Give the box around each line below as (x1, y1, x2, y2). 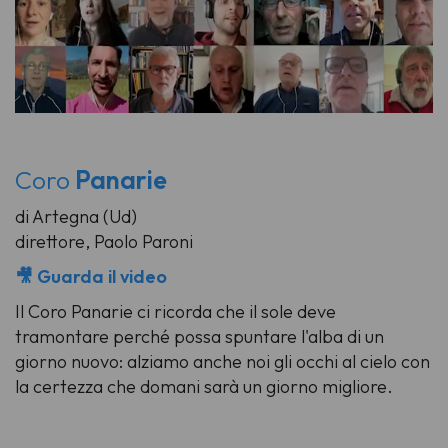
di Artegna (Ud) (15, 205, 137, 229)
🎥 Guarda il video (15, 265, 167, 289)
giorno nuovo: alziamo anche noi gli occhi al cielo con (15, 350, 430, 374)
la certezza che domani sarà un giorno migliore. (15, 375, 393, 399)
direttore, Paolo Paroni (15, 230, 193, 254)
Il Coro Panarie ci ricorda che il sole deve (15, 300, 336, 324)
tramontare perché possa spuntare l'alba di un (15, 325, 384, 349)
